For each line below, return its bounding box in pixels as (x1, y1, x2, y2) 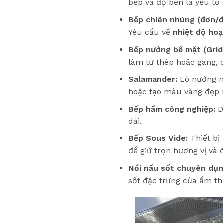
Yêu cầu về (128, 27, 173, 37)
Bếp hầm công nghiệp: (128, 104, 215, 113)
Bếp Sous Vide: (128, 133, 188, 143)
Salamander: (128, 74, 177, 84)
